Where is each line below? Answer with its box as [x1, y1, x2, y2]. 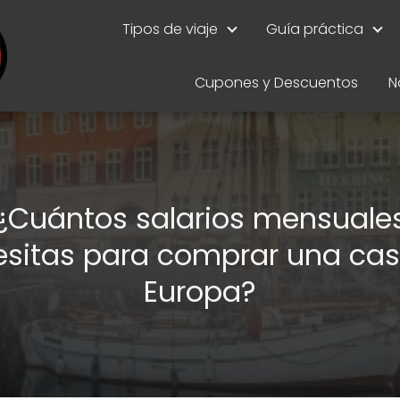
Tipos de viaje [122, 18, 218, 39]
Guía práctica [266, 18, 363, 39]
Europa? [144, 271, 256, 312]
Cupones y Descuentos [195, 71, 358, 93]
